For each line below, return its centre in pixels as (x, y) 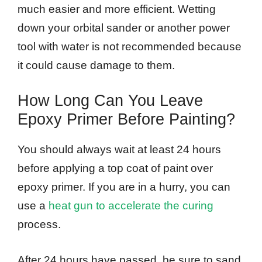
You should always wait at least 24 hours (119, 150)
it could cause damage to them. (96, 65)
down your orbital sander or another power (124, 27)
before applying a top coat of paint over (115, 168)
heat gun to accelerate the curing (131, 206)
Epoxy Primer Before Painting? (126, 120)
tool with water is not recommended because (130, 46)
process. (39, 225)
